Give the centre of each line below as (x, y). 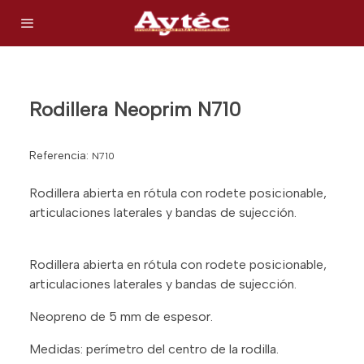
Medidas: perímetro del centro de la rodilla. (154, 349)
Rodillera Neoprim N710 (135, 109)
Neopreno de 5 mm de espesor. (121, 316)
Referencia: (61, 155)
